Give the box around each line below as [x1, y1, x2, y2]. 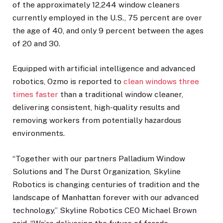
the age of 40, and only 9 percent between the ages [12, 26, 204, 36]
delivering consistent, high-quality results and [12, 103, 180, 112]
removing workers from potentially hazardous [12, 115, 181, 125]
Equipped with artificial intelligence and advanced [12, 64, 195, 74]
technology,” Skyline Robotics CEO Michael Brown [12, 205, 197, 215]
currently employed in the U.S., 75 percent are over [12, 13, 202, 23]
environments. [12, 128, 65, 138]
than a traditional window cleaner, [58, 90, 183, 100]
